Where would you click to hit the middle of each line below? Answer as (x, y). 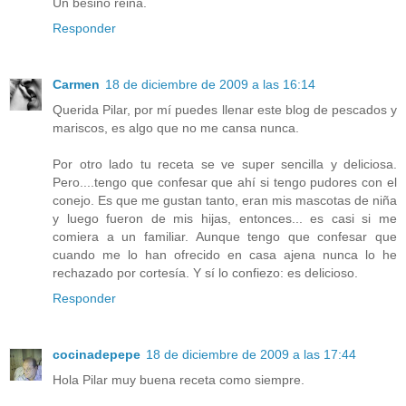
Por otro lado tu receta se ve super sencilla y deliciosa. (225, 164)
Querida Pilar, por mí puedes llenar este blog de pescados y (225, 110)
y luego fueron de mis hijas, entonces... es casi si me (225, 219)
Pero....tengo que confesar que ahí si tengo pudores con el (225, 183)
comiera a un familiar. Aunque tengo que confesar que (225, 237)
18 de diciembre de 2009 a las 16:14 (210, 85)
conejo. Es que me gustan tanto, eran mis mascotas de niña (225, 201)
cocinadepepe (97, 355)
